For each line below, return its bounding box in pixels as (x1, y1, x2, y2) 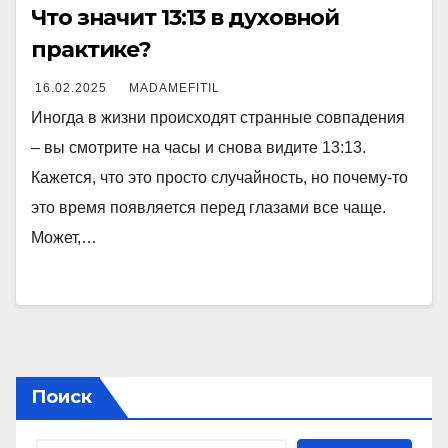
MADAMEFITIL (129, 81, 220, 95)
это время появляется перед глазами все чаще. (31, 199, 386, 216)
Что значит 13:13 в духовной (31, 4, 340, 31)
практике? (31, 36, 152, 63)
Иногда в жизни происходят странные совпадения (31, 109, 405, 126)
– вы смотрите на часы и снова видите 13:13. (31, 139, 366, 156)
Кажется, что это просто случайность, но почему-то (31, 169, 408, 186)
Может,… (31, 229, 97, 246)
